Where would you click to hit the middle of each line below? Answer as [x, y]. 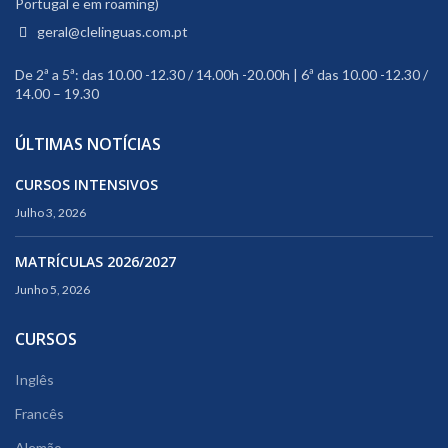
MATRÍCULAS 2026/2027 [95, 262]
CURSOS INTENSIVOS [86, 185]
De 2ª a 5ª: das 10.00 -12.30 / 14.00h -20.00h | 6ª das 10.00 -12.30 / [221, 75]
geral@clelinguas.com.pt [111, 32]
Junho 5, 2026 [52, 290]
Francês [39, 414]
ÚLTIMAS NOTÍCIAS [88, 144]
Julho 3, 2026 [50, 213]
